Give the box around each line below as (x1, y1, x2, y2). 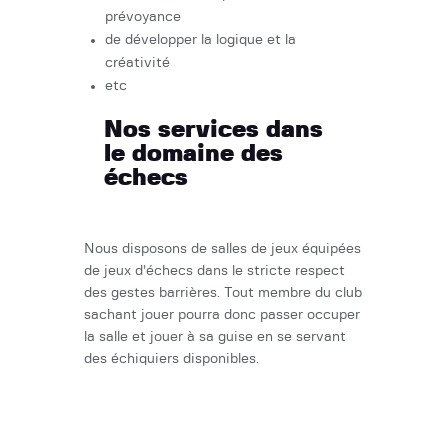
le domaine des (104, 142, 283, 167)
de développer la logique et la (105, 33, 296, 48)
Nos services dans (104, 118, 323, 143)
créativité (105, 56, 170, 71)
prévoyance (105, 10, 181, 25)
